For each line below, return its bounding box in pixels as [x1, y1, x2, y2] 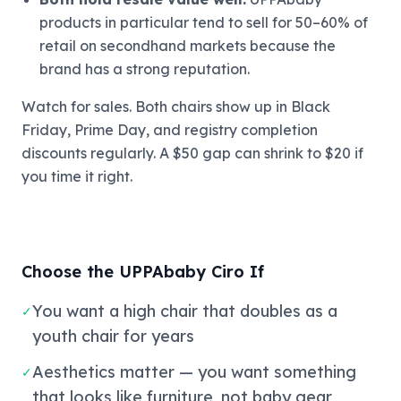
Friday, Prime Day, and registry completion [21, 120, 318, 139]
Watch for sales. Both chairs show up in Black [21, 97, 330, 115]
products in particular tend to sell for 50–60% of [39, 13, 368, 31]
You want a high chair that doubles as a [32, 300, 337, 321]
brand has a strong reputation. [39, 59, 250, 78]
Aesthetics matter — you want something [32, 361, 356, 382]
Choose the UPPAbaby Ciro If [21, 260, 264, 282]
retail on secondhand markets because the [39, 36, 336, 55]
